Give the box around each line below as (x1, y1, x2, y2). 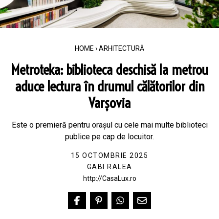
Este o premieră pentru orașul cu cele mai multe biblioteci (11, 120, 208, 130)
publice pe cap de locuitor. (65, 132, 154, 141)
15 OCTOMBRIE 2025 (70, 152, 149, 159)
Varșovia (88, 94, 131, 111)
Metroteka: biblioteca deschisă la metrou (11, 61, 208, 78)
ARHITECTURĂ (99, 44, 144, 52)
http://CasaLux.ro (83, 175, 136, 182)
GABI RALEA (87, 163, 132, 171)
